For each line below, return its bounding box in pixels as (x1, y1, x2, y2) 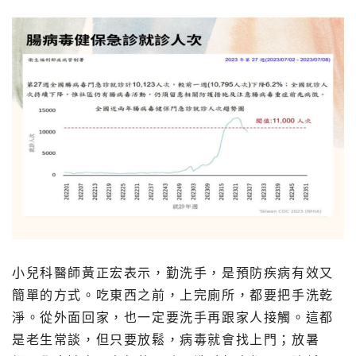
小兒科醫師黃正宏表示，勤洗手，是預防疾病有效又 (12, 266, 334, 281)
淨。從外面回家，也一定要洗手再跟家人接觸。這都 (12, 311, 334, 325)
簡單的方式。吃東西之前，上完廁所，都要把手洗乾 (12, 288, 334, 303)
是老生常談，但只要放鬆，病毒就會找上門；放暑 (12, 333, 320, 347)
